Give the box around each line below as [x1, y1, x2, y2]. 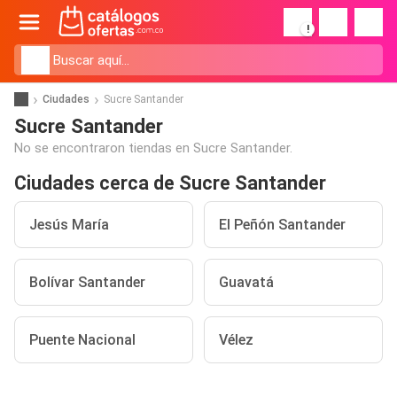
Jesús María [29, 216, 109, 233]
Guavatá [219, 274, 274, 291]
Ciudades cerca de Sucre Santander [14, 172, 326, 194]
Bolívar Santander [29, 274, 145, 291]
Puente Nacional [29, 331, 136, 348]
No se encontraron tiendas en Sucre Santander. [14, 140, 292, 156]
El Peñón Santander [219, 216, 346, 233]
